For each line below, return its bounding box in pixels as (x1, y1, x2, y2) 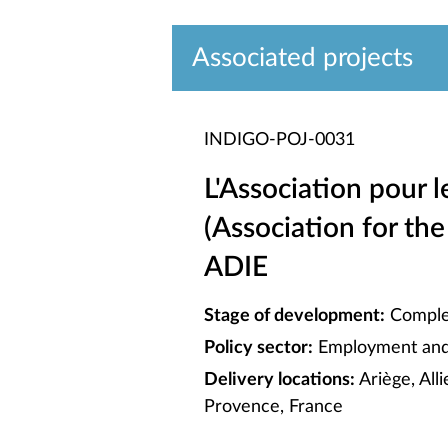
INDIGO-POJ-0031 (204, 131, 355, 149)
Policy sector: (204, 339, 313, 357)
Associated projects (192, 45, 413, 71)
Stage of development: (204, 307, 385, 325)
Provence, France (204, 398, 343, 416)
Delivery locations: (204, 371, 355, 389)
